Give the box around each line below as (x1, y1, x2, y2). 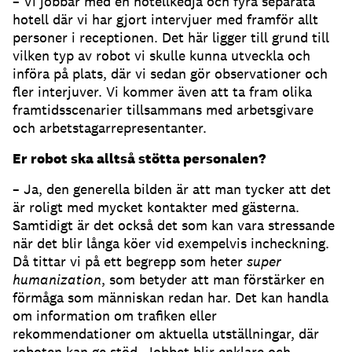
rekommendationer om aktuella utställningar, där (13, 324, 319, 343)
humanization (13, 270, 101, 289)
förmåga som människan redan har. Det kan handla (13, 288, 328, 307)
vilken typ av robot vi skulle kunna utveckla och (13, 46, 310, 65)
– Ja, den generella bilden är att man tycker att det (13, 180, 331, 199)
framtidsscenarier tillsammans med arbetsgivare (13, 101, 313, 119)
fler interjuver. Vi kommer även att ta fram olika (13, 82, 312, 101)
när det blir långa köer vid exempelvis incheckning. (13, 234, 329, 253)
